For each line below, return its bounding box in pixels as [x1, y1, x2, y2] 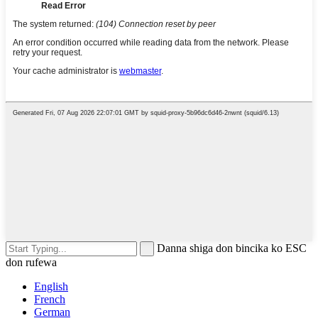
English [34, 280, 68, 292]
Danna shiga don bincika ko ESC [157, 241, 307, 254]
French [34, 292, 65, 305]
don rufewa [6, 256, 57, 268]
